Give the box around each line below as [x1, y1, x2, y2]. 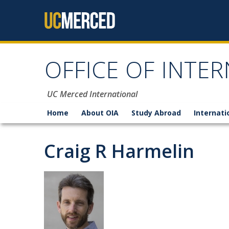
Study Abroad [131, 108, 181, 118]
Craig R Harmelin [44, 139, 194, 164]
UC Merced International [47, 88, 138, 100]
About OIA [81, 108, 119, 118]
